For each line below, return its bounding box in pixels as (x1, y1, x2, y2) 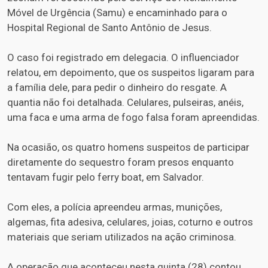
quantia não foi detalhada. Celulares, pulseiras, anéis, (7, 96, 243, 108)
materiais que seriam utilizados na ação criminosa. (7, 230, 236, 243)
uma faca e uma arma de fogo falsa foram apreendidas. (7, 111, 260, 123)
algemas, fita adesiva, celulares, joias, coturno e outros (7, 215, 253, 228)
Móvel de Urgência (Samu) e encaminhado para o (7, 6, 227, 19)
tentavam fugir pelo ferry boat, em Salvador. (7, 170, 204, 183)
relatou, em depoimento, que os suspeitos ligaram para (7, 66, 254, 78)
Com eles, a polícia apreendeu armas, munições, (7, 200, 222, 213)
